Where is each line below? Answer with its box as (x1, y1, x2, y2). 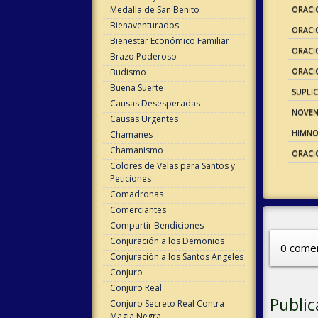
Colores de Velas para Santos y (109, 160, 235, 172)
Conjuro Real (109, 282, 162, 294)
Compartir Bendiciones (109, 219, 204, 231)
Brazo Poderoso (109, 50, 177, 62)
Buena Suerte (109, 82, 163, 94)
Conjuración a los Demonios (109, 235, 224, 247)
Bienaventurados (109, 19, 179, 31)
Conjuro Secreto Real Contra (109, 297, 224, 309)
